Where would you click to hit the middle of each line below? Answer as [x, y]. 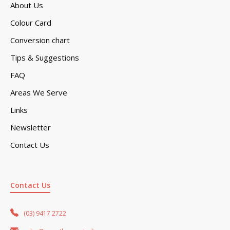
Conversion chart [40, 40]
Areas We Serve [39, 92]
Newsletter [31, 127]
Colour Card [31, 22]
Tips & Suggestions [45, 57]
